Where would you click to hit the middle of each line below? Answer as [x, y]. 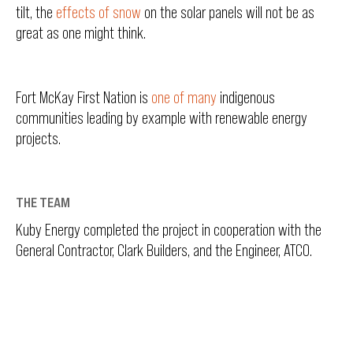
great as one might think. [81, 33]
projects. [38, 138]
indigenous [246, 97]
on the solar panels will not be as [228, 12]
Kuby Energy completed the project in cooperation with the [169, 230]
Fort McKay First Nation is [84, 97]
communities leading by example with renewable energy [162, 118]
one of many [184, 97]
